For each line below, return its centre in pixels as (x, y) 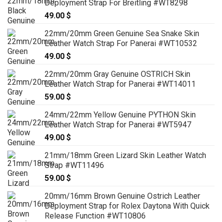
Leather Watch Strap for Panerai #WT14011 (120, 84)
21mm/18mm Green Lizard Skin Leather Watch (125, 155)
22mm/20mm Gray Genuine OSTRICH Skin (117, 74)
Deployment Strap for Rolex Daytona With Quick (127, 206)
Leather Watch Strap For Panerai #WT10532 (121, 43)
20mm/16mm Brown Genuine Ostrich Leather (122, 196)
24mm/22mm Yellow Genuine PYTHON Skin (120, 114)
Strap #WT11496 (74, 165)
